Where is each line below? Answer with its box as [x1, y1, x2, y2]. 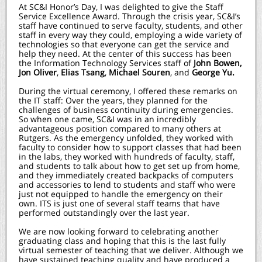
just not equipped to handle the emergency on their [19, 188, 223, 199]
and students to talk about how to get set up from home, [19, 160, 240, 171]
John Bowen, [194, 57, 242, 68]
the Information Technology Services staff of [19, 57, 194, 68]
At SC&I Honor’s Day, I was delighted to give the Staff [19, 1, 223, 12]
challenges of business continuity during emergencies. [19, 104, 233, 115]
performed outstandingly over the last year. [19, 207, 189, 218]
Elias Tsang [61, 67, 105, 78]
